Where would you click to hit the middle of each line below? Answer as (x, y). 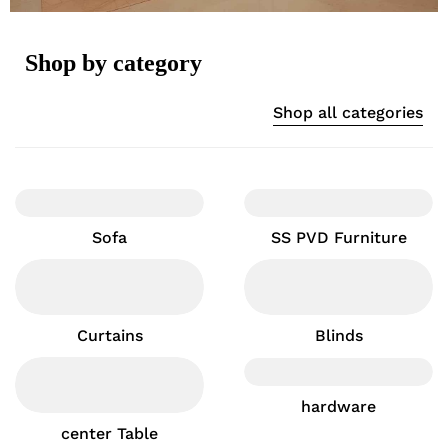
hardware (338, 406)
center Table (109, 433)
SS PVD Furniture (338, 237)
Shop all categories (348, 112)
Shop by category (113, 63)
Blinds (338, 335)
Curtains (109, 335)
